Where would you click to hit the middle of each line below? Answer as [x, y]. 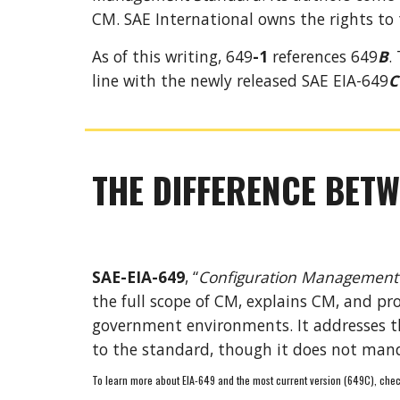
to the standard [150, 349]
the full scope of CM [165, 301]
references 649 [322, 56]
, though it [249, 349]
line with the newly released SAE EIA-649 [240, 80]
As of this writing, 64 [167, 56]
